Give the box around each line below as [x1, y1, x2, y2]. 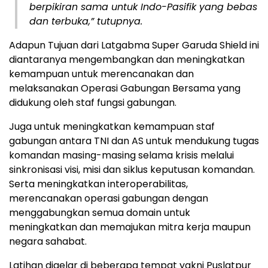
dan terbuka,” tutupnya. [29, 14, 142, 29]
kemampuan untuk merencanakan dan [9, 67, 194, 81]
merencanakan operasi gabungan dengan [9, 191, 208, 206]
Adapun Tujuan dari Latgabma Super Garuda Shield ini [9, 38, 259, 53]
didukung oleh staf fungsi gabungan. [9, 96, 176, 110]
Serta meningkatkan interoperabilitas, [9, 177, 188, 191]
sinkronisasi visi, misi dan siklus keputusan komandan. [9, 163, 255, 177]
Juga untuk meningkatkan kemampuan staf [9, 120, 215, 134]
